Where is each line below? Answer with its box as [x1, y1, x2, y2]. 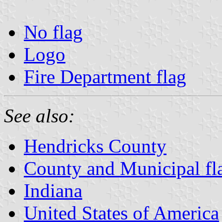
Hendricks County [24, 135, 166, 157]
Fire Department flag [24, 65, 186, 87]
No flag [24, 21, 83, 43]
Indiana [24, 179, 82, 201]
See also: [4, 105, 75, 126]
